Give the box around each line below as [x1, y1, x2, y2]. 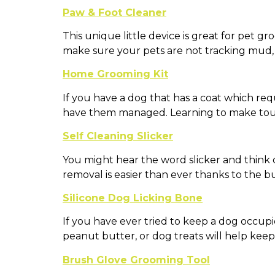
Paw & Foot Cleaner [63, 6, 166, 18]
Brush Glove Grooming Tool [63, 254, 210, 266]
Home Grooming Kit [63, 68, 168, 80]
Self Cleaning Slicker [63, 130, 173, 142]
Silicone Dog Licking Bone [63, 192, 203, 204]
